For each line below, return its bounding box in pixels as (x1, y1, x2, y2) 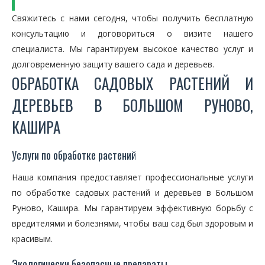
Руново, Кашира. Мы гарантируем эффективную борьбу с (12, 202, 253, 214)
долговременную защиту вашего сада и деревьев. (12, 59, 214, 70)
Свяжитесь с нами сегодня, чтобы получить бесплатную (12, 12, 253, 24)
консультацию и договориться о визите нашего (12, 28, 253, 39)
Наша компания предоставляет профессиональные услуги (12, 172, 253, 183)
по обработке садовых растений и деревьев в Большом (12, 187, 253, 198)
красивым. (12, 233, 53, 244)
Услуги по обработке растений (12, 147, 136, 163)
